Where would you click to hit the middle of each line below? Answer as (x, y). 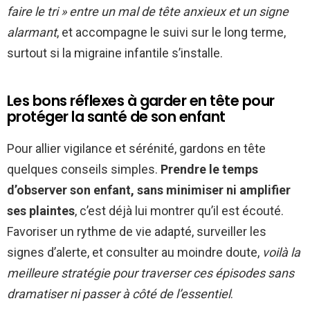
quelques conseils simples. (84, 170)
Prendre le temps (209, 170)
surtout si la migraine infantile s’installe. (115, 53)
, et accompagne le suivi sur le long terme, (171, 33)
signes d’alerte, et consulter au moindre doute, (135, 253)
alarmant (32, 33)
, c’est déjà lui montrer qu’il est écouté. (179, 211)
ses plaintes (41, 211)
